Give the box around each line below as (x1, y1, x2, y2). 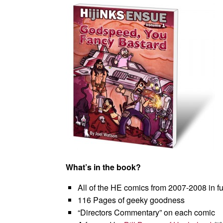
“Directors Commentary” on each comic (78, 207, 215, 218)
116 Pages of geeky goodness (78, 194, 185, 206)
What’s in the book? (66, 161, 141, 173)
